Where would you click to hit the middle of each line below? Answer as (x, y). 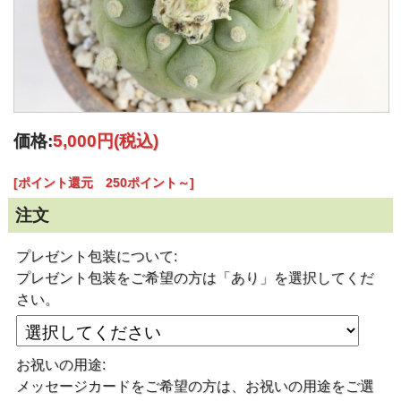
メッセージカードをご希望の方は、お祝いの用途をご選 (196, 386)
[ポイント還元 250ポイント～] (104, 182)
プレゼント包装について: (97, 256)
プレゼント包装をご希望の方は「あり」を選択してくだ (196, 277)
